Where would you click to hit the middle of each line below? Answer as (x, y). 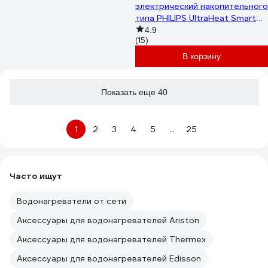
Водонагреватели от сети (71, 201)
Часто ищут (36, 176)
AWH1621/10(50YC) (175, 30)
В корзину (202, 56)
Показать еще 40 (134, 92)
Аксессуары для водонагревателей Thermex (111, 239)
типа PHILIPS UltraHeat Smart (196, 18)
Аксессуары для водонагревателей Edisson (109, 258)
